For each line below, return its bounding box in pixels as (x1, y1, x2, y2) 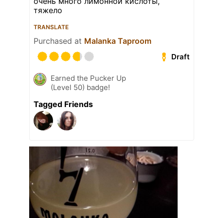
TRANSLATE (34, 23, 69, 31)
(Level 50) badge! (51, 83, 110, 92)
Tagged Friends (34, 99, 93, 109)
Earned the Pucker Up (51, 73, 126, 83)
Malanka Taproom (84, 36, 151, 46)
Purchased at (34, 36, 84, 46)
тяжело (34, 5, 62, 16)
